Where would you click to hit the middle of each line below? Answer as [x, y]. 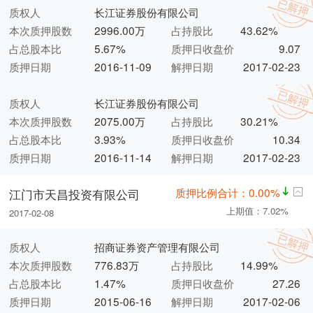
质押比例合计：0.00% [227, 192]
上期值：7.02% [257, 211]
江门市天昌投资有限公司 [75, 194]
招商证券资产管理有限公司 [157, 247]
